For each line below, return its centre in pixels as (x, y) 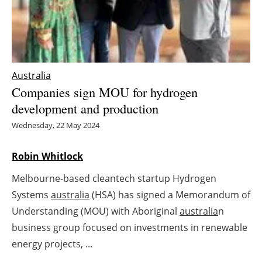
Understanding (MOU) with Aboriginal (96, 211)
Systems (31, 195)
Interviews (137, 110)
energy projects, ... (52, 244)
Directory (137, 196)
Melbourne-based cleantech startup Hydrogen (114, 179)
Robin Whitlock (47, 156)
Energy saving (137, 24)
